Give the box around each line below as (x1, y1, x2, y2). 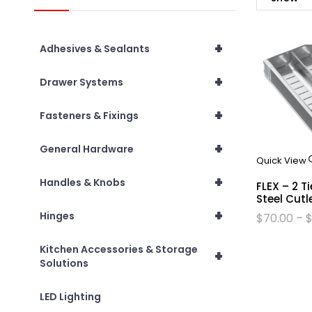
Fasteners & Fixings (39, 108, 139, 123)
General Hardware (39, 141, 134, 156)
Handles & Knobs (39, 175, 125, 189)
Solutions (39, 256, 88, 270)
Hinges (39, 208, 75, 223)
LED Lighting (39, 289, 101, 304)
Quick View (256, 154, 309, 168)
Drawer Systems (39, 75, 123, 89)
